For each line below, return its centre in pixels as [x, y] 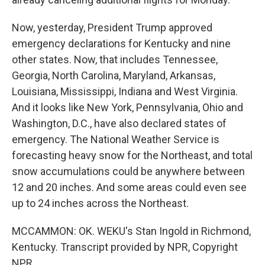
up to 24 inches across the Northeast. [100, 203]
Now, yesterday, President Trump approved [112, 28]
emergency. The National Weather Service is [116, 139]
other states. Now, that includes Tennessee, [115, 59]
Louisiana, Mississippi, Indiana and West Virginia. [125, 91]
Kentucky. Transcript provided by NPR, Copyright [125, 247]
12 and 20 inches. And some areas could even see [129, 187]
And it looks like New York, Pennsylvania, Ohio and [127, 107]
